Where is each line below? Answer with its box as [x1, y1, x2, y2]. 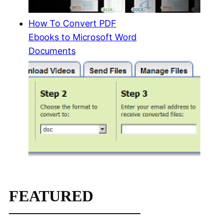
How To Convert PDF [28, 18, 116, 29]
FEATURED [8, 187, 93, 205]
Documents [28, 46, 76, 56]
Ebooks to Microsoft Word [28, 32, 137, 43]
